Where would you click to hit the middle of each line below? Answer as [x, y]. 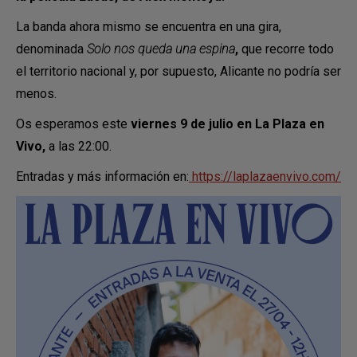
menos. [36, 93]
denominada [50, 49]
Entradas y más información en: [102, 176]
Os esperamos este [73, 124]
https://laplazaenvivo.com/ [265, 176]
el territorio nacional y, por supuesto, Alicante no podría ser [178, 71]
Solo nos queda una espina [161, 49]
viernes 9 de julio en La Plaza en [228, 124]
